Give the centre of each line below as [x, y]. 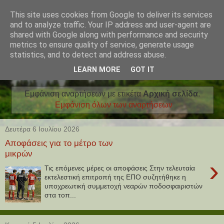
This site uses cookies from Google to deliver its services [111, 15]
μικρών [19, 154]
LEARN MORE [97, 70]
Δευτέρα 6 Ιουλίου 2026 [42, 129]
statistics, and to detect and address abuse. [88, 55]
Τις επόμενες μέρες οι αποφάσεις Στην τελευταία [120, 168]
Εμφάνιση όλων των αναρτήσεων [113, 104]
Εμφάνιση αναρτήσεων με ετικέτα [83, 93]
